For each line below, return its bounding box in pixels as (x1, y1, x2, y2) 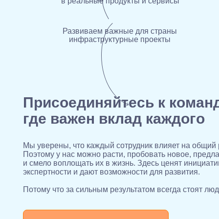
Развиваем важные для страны (62, 27, 177, 36)
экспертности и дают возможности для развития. (23, 168, 200, 176)
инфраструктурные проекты (68, 35, 171, 44)
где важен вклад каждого (23, 110, 205, 127)
